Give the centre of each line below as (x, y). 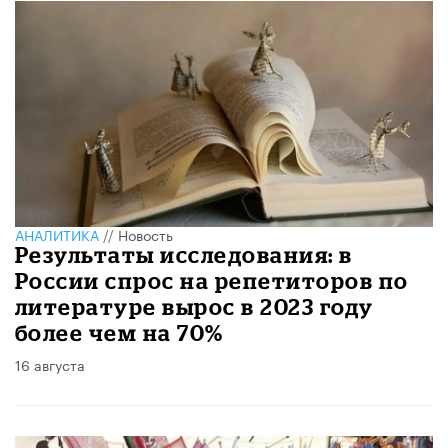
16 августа (50, 364)
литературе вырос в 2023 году (194, 306)
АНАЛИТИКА (57, 234)
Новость (145, 234)
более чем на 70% (119, 332)
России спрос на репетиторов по (212, 280)
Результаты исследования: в (184, 254)
